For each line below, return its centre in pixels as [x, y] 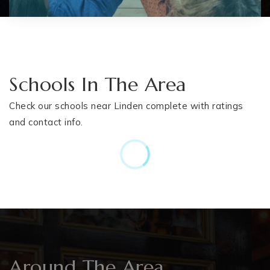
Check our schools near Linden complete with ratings [126, 106]
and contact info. [46, 122]
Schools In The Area [98, 85]
